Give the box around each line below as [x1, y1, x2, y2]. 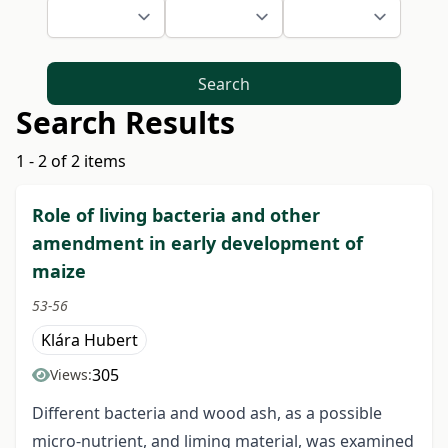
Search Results [16, 102, 235, 144]
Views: [50, 365, 92, 385]
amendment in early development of [32, 231, 363, 256]
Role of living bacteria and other [32, 203, 320, 228]
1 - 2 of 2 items [16, 150, 126, 173]
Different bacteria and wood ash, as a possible [32, 402, 382, 425]
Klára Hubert [41, 329, 138, 352]
